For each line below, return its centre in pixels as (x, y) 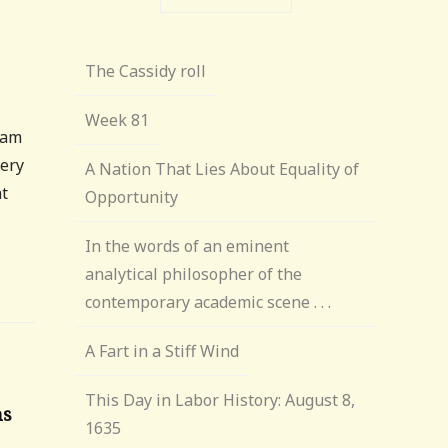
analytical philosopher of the (194, 274)
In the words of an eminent (187, 246)
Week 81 (117, 120)
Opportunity (132, 197)
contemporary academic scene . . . (208, 302)
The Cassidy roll (146, 71)
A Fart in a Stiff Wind (162, 351)
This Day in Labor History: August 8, (220, 400)
